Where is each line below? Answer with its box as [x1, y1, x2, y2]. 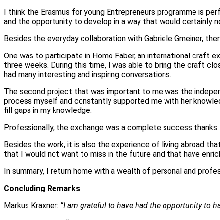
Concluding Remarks [4, 184, 80, 193]
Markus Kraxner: [4, 201, 60, 211]
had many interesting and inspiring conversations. [4, 70, 171, 80]
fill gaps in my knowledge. [4, 106, 92, 115]
